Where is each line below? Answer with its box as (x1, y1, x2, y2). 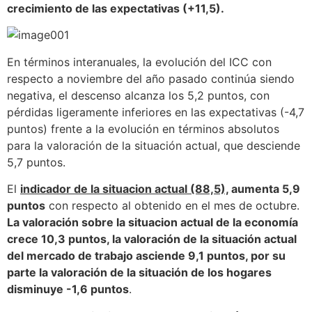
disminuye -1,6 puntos (7, 282, 129, 297)
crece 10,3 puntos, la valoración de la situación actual (7, 232, 297, 247)
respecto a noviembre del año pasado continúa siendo (7, 71, 295, 86)
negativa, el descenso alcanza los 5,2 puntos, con (7, 88, 270, 102)
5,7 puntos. (7, 155, 65, 169)
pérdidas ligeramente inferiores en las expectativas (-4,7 (7, 104, 304, 119)
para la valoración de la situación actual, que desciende (7, 138, 300, 153)
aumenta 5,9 (228, 182, 300, 196)
